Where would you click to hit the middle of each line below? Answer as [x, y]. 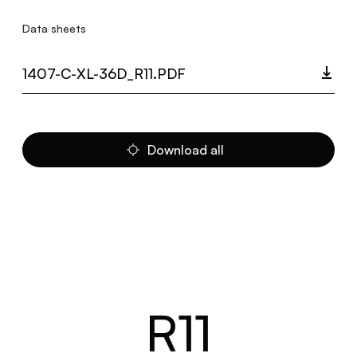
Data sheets [54, 28]
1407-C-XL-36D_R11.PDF [104, 73]
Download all [186, 150]
